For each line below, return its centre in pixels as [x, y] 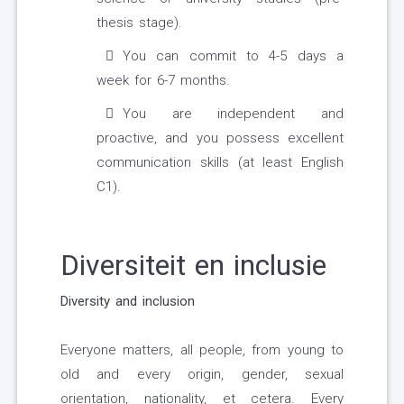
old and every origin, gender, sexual [202, 375]
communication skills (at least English [220, 163]
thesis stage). [139, 23]
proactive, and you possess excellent [220, 138]
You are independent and [233, 114]
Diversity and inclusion [128, 302]
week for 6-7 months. [163, 81]
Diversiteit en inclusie [193, 266]
